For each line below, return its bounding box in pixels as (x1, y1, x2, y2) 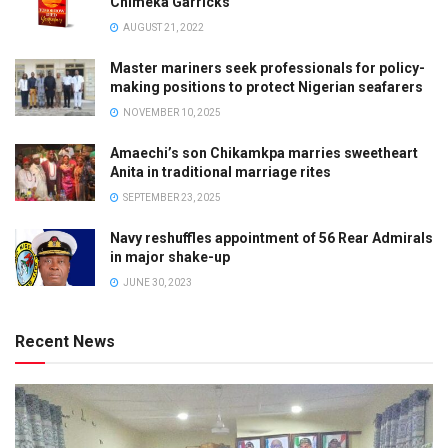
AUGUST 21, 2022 (121, 21, 204, 33)
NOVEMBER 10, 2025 (121, 106, 221, 118)
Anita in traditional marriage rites (110, 163, 331, 180)
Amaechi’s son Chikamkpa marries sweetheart (110, 144, 418, 161)
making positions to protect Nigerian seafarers (110, 78, 423, 95)
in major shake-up (110, 248, 230, 265)
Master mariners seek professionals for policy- (110, 59, 425, 76)
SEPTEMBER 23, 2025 (121, 191, 221, 203)
